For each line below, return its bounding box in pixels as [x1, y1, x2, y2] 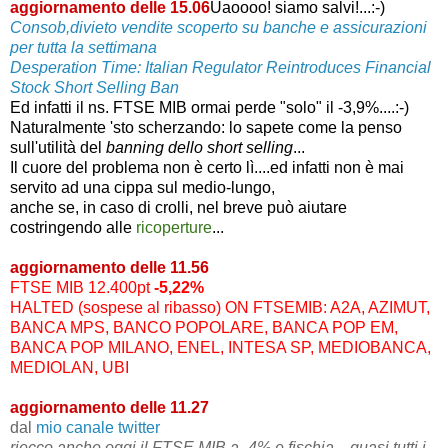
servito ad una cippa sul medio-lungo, [10, 178, 275, 196]
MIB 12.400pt [56, 278, 154, 296]
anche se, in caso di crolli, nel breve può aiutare [10, 198, 347, 216]
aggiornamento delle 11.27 [10, 398, 209, 416]
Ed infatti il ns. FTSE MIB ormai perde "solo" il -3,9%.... [10, 98, 395, 116]
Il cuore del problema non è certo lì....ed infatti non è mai [10, 158, 404, 176]
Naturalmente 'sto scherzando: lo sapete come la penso [10, 118, 402, 136]
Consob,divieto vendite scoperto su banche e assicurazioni [10, 18, 427, 36]
